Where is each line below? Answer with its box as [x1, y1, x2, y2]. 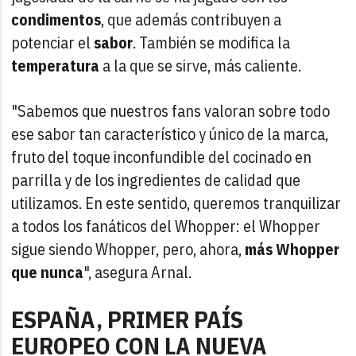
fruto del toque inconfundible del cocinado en [11, 145, 312, 168]
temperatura [11, 54, 100, 76]
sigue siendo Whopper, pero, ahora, [11, 238, 246, 260]
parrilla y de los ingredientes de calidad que [11, 168, 301, 191]
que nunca [11, 261, 84, 283]
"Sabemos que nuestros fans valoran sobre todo [11, 99, 331, 122]
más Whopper [245, 238, 340, 260]
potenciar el [11, 31, 95, 53]
